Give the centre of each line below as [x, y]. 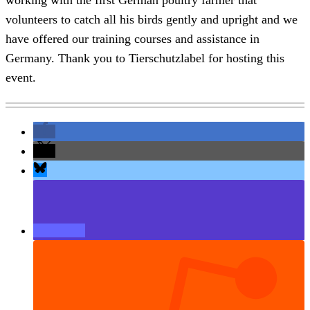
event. [21, 77]
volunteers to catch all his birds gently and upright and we [152, 19]
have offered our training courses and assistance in [133, 38]
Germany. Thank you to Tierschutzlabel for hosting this [145, 58]
